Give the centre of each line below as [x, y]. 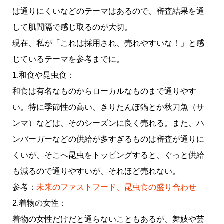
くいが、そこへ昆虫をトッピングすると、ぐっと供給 [108, 155]
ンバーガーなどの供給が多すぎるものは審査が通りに [108, 139]
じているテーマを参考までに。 [68, 59]
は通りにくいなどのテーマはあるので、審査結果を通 [108, 11]
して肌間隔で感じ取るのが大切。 [72, 27]
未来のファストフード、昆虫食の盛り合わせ [116, 187]
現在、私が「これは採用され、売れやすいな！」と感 [108, 43]
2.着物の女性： [39, 203]
